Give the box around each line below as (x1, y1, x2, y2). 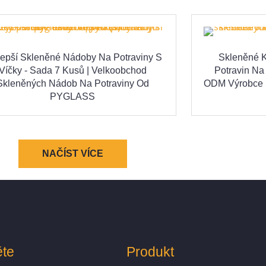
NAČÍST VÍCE (42, 148, 103, 159)
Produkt (126, 244, 174, 260)
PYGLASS (50, 91, 95, 102)
